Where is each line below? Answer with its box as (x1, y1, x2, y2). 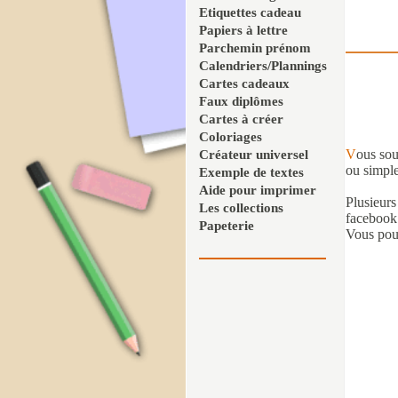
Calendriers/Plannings (199, 59, 327, 73)
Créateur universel (199, 147, 308, 162)
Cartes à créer (199, 112, 283, 126)
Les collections (199, 201, 283, 215)
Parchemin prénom (199, 41, 311, 55)
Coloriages (199, 130, 262, 144)
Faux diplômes (199, 94, 283, 108)
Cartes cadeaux (199, 76, 290, 91)
